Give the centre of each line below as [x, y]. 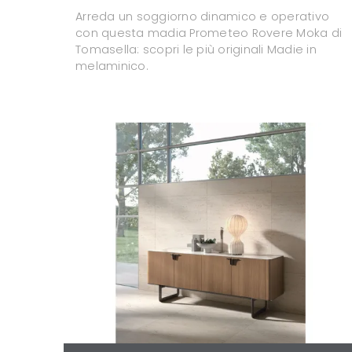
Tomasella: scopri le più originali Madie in [196, 50]
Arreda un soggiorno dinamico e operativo [202, 17]
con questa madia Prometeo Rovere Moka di [209, 33]
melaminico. [112, 66]
